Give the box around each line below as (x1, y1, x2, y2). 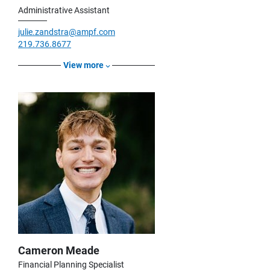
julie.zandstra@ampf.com (18, 27, 115, 37)
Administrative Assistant (18, 5, 110, 16)
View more (63, 60, 104, 71)
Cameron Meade (18, 244, 99, 257)
